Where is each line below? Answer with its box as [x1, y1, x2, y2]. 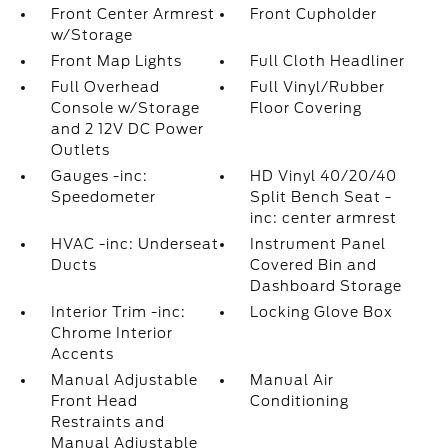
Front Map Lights [50, 53, 182, 69]
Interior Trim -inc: [50, 304, 186, 320]
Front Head [50, 393, 138, 409]
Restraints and [50, 414, 165, 430]
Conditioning [250, 393, 350, 409]
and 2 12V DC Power [50, 121, 204, 137]
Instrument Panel [250, 236, 387, 252]
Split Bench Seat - [250, 189, 393, 205]
